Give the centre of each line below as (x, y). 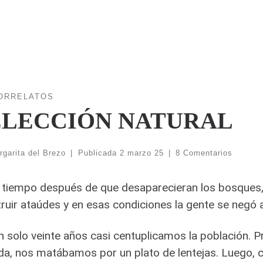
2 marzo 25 (141, 153)
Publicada (99, 153)
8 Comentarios (204, 153)
